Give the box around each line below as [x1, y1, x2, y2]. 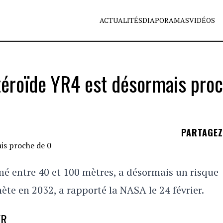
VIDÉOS [189, 15, 216, 25]
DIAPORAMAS [142, 15, 190, 25]
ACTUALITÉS [100, 15, 143, 25]
